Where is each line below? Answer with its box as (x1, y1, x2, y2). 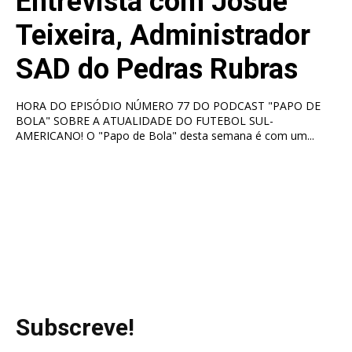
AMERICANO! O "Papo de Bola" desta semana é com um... (86, 127, 314, 143)
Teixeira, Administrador (16, 18, 310, 52)
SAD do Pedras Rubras (16, 52, 298, 86)
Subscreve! (16, 313, 134, 341)
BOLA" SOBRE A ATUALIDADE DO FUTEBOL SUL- (16, 112, 273, 128)
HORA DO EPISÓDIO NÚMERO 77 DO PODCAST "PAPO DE (16, 97, 321, 113)
